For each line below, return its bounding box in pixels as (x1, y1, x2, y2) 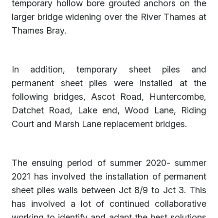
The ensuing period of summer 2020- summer (12, 157, 206, 168)
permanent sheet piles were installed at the (12, 77, 206, 88)
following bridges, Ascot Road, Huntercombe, (12, 91, 206, 102)
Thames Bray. (12, 25, 66, 36)
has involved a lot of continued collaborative (12, 198, 206, 209)
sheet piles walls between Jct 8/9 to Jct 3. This (12, 184, 206, 195)
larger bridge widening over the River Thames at (12, 11, 206, 22)
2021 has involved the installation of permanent (12, 171, 206, 182)
